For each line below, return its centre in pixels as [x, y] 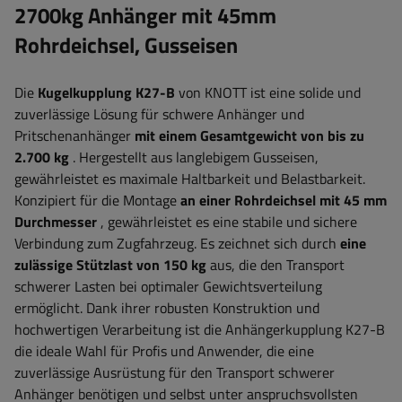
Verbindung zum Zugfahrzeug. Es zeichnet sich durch [177, 243]
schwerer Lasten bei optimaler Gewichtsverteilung [168, 286]
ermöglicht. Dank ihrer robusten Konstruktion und [167, 308]
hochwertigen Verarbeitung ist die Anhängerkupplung [180, 329]
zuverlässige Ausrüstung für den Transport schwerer [175, 372]
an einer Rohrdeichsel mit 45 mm [284, 200]
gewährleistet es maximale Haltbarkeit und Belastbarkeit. [190, 179]
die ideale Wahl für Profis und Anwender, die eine [164, 351]
